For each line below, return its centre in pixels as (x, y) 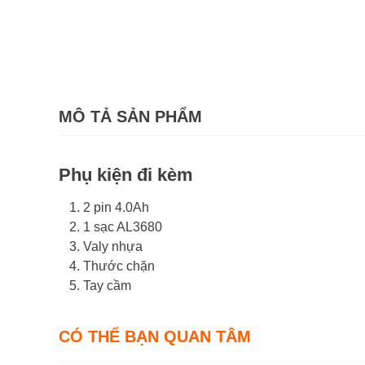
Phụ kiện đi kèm (126, 175)
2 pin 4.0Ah (116, 208)
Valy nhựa (113, 247)
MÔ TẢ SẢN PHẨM (130, 117)
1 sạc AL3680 (123, 227)
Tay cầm (107, 286)
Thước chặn (119, 266)
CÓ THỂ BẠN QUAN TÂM (155, 337)
